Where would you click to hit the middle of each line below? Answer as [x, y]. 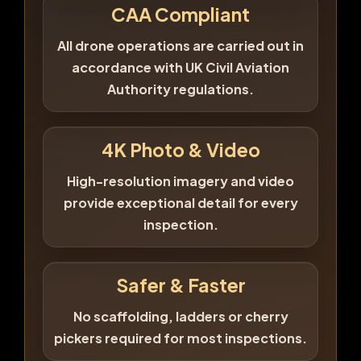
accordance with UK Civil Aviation [180, 67]
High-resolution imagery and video [180, 180]
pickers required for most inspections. [180, 338]
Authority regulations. [180, 89]
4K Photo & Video [180, 149]
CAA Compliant [180, 14]
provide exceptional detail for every [180, 202]
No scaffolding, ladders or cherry [180, 316]
